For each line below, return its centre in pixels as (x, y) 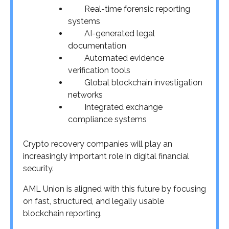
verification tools (99, 70)
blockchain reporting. (62, 213)
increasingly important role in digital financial (106, 156)
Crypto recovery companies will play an (98, 144)
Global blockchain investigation (135, 82)
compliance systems (107, 119)
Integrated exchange (115, 107)
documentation (97, 45)
